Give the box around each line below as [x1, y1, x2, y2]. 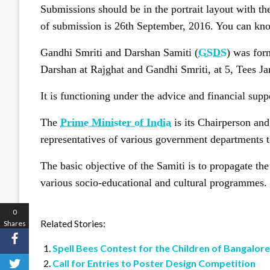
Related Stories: [40, 218, 105, 230]
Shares [3, 218, 26, 228]
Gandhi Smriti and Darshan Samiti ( [40, 46, 198, 59]
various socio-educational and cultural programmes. [40, 177, 267, 189]
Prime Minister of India [60, 116, 171, 129]
